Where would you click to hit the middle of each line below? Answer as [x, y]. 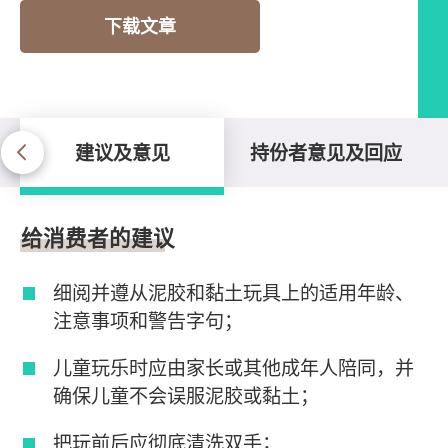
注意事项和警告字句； [148, 320]
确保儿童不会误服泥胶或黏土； [186, 395]
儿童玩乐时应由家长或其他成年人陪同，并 [234, 367]
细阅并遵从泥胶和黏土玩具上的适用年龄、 [234, 292]
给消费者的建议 [98, 238]
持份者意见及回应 [326, 152]
